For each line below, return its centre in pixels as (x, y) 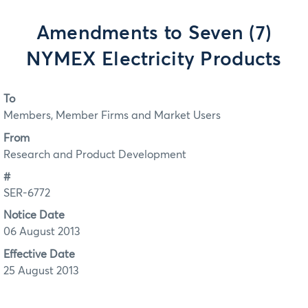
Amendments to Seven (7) (154, 34)
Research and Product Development (95, 154)
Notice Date (34, 216)
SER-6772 (27, 194)
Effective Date (39, 254)
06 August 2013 (42, 232)
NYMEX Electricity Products (154, 60)
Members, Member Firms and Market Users (112, 116)
